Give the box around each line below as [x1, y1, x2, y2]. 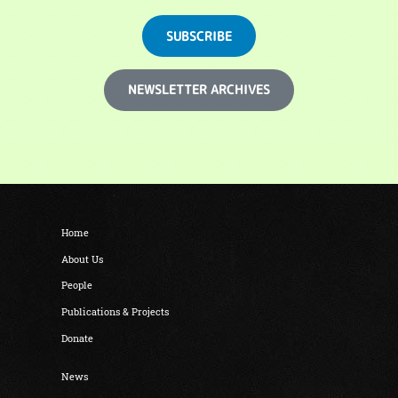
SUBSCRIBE [166, 27, 232, 44]
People [61, 279, 93, 292]
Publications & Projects [61, 305, 170, 318]
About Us [61, 252, 104, 266]
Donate [61, 331, 97, 345]
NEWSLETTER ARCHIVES [128, 81, 270, 99]
